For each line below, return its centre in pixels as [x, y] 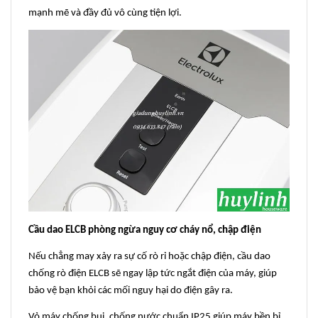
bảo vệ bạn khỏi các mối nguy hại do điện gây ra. [131, 290]
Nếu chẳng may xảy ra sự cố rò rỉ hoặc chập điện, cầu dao [149, 256]
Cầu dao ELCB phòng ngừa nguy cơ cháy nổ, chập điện [145, 230]
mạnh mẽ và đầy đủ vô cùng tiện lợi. [105, 13]
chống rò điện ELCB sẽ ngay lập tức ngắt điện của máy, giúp [153, 273]
